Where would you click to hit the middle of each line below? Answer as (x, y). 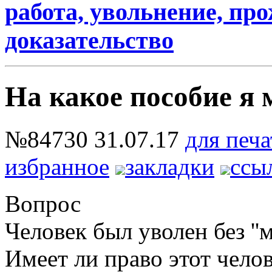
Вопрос (43, 204)
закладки (170, 167)
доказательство (89, 40)
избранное (57, 167)
